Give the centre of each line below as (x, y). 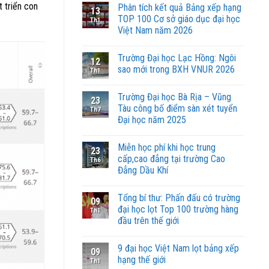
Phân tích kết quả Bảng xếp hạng (180, 8)
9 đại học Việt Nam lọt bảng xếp (178, 249)
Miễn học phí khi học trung (167, 148)
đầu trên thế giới (148, 221)
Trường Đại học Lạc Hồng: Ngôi (177, 58)
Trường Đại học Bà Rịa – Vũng (174, 97)
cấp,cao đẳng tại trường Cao (171, 159)
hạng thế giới (142, 260)
